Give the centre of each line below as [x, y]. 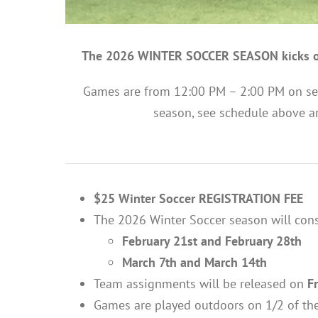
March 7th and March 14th [194, 262]
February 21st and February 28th [212, 241]
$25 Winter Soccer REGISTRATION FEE [198, 198]
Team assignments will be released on [201, 283]
